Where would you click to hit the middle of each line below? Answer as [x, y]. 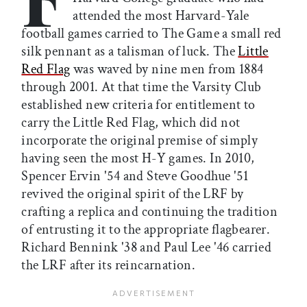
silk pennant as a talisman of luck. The [130, 52]
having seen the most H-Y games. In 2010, [138, 159]
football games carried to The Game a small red [151, 34]
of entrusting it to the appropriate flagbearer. [146, 230]
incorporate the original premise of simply [140, 141]
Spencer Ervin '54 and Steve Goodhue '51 [135, 176]
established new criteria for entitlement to [138, 105]
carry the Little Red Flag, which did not [131, 123]
